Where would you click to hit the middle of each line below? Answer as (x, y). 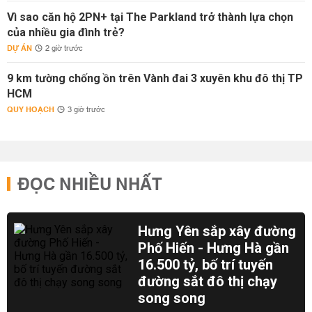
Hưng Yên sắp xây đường (217, 231)
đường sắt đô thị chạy (208, 281)
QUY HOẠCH (31, 110)
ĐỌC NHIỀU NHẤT (90, 185)
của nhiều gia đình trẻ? (66, 32)
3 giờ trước (86, 110)
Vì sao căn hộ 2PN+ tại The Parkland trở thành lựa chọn (150, 17)
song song (172, 298)
